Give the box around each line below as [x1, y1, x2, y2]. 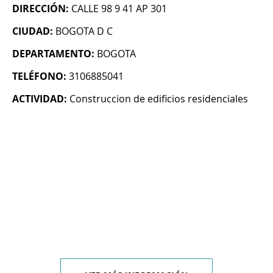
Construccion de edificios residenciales [69, 92, 248, 106]
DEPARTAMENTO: [12, 47, 94, 61]
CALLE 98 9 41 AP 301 [71, 2, 167, 16]
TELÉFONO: [12, 69, 66, 83]
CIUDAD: [12, 24, 53, 38]
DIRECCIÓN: [12, 2, 69, 16]
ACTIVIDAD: [12, 92, 67, 106]
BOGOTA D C [55, 24, 113, 38]
